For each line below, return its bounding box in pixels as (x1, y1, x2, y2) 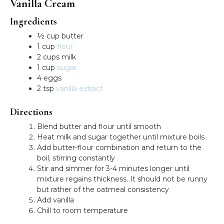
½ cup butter (37, 31, 83, 40)
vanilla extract (56, 83, 103, 93)
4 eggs (37, 73, 61, 82)
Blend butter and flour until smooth (37, 121, 161, 131)
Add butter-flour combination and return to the (37, 142, 201, 152)
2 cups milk (37, 52, 76, 61)
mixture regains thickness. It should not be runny (37, 174, 207, 183)
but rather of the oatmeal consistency (37, 184, 169, 194)
